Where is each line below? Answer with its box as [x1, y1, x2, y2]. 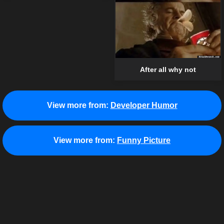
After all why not [140, 65, 196, 74]
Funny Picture [117, 136, 170, 145]
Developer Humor [110, 101, 177, 110]
